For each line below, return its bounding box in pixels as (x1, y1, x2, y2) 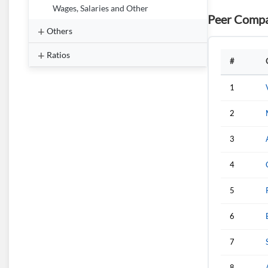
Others (47, 26, 72, 36)
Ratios (47, 50, 70, 60)
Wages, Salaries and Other (53, 4, 148, 13)
